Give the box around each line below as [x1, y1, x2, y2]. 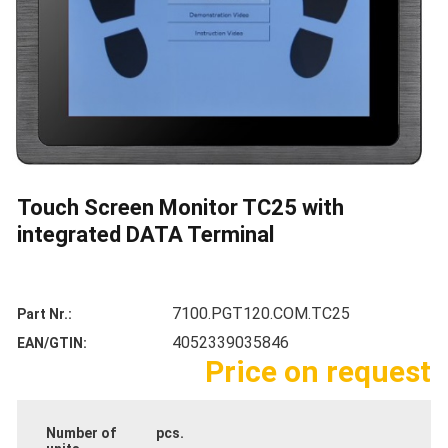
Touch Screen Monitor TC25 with [17, 195, 344, 220]
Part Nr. [17, 306, 68, 322]
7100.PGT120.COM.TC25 [172, 304, 350, 323]
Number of [46, 425, 116, 442]
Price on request [205, 354, 431, 389]
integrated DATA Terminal [17, 222, 274, 247]
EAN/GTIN [17, 335, 83, 351]
